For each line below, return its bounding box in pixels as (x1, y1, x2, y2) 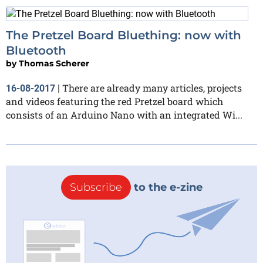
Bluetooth (6, 43, 66, 58)
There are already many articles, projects (62, 81, 242, 94)
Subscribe (69, 180, 122, 194)
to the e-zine (130, 180, 203, 194)
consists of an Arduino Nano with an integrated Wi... (6, 108, 242, 121)
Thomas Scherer (19, 58, 89, 69)
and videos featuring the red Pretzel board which (6, 95, 223, 107)
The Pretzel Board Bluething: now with (6, 28, 241, 42)
